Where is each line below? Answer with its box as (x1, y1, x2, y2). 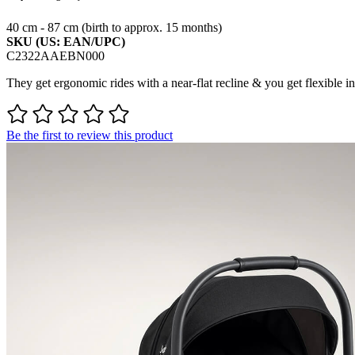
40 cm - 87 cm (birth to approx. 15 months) (6, 21, 222, 35)
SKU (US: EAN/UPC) (6, 35, 125, 49)
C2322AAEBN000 (6, 49, 105, 63)
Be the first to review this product (6, 128, 173, 143)
